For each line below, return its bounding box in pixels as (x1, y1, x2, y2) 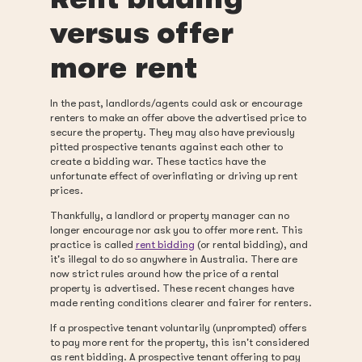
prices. (49, 183, 83, 196)
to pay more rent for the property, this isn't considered (49, 335, 309, 348)
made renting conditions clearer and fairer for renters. (49, 296, 312, 309)
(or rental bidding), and (194, 238, 308, 250)
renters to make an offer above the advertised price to (49, 111, 306, 124)
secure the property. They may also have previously (49, 125, 295, 138)
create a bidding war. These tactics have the (49, 154, 266, 167)
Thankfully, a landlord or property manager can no (49, 208, 289, 221)
